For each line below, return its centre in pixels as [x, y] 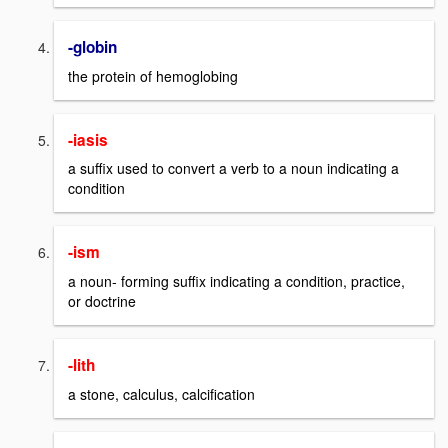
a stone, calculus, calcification [161, 393]
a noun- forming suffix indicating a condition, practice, [236, 281]
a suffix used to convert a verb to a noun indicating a [233, 168]
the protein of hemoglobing [153, 75]
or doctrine [102, 301]
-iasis [88, 139]
